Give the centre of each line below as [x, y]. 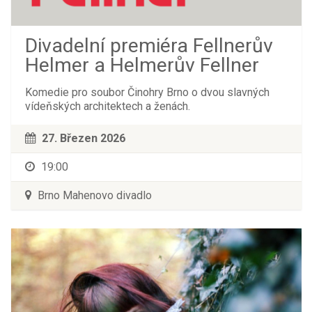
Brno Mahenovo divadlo [93, 196]
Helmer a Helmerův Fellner [142, 65]
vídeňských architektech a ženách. [107, 107]
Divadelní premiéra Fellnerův [149, 46]
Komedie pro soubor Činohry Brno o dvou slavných [147, 93]
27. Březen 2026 [83, 139]
